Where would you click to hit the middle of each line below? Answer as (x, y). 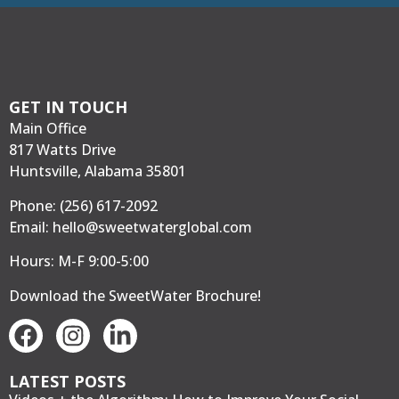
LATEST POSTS (67, 381)
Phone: (34, 205)
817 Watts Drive (62, 150)
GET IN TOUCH (68, 107)
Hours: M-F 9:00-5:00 (79, 261)
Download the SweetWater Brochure (133, 295)
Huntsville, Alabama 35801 (98, 171)
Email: (31, 227)
